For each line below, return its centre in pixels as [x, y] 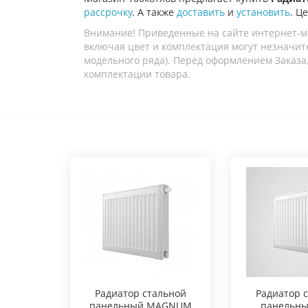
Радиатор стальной [140, 294]
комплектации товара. [137, 74]
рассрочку [108, 12]
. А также [154, 12]
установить [263, 12]
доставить [201, 12]
